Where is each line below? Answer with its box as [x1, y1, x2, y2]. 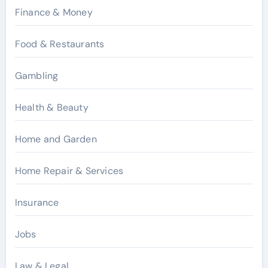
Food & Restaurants [14, 38, 105, 50]
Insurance [14, 196, 59, 209]
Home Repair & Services [14, 165, 124, 177]
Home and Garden [14, 133, 97, 145]
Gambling [14, 69, 59, 82]
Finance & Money [14, 6, 93, 19]
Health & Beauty [14, 101, 89, 114]
